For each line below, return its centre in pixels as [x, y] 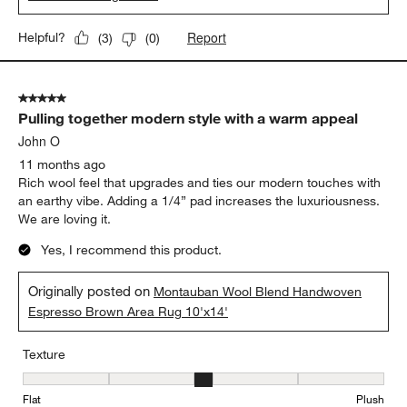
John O [40, 141]
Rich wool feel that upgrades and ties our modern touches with [200, 183]
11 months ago [63, 165]
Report [207, 38]
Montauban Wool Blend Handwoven [258, 292]
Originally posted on [91, 291]
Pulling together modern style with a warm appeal [189, 119]
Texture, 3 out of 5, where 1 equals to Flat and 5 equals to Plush [207, 382]
